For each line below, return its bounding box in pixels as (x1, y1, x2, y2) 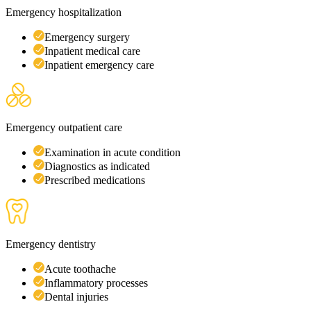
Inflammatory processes (44, 276, 148, 289)
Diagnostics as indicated (44, 160, 150, 172)
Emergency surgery (44, 31, 130, 43)
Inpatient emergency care (44, 58, 154, 71)
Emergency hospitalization (6, 6, 121, 18)
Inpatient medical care (44, 44, 140, 57)
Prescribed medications (44, 174, 145, 186)
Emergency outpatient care (6, 121, 122, 133)
